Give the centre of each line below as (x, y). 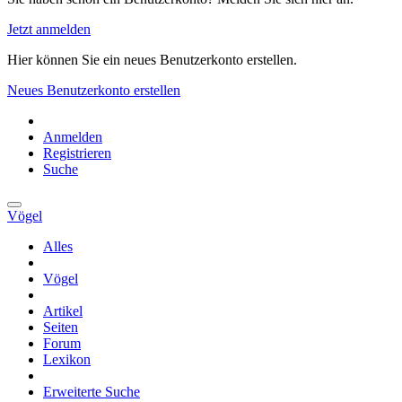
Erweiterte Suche (92, 391)
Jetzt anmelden (49, 29)
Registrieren (77, 153)
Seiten (61, 327)
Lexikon (67, 359)
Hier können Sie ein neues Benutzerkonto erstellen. (152, 59)
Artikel (63, 310)
